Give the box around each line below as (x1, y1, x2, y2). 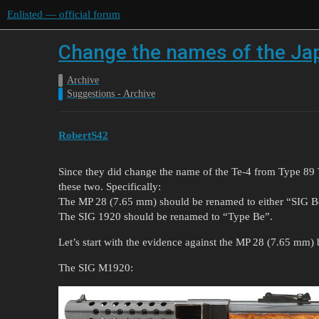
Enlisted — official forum (7, 9, 120, 20)
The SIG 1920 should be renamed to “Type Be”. (58, 210, 273, 222)
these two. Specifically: (58, 180, 161, 192)
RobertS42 (58, 129, 108, 141)
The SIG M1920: (58, 261, 133, 273)
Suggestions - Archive (67, 88, 155, 99)
